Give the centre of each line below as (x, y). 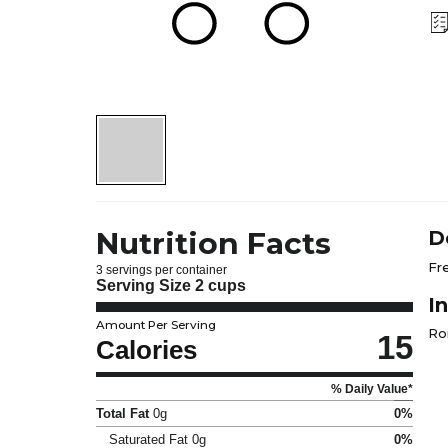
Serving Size (145, 286)
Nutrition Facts (213, 244)
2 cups (220, 286)
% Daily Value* (372, 388)
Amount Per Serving (156, 324)
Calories (146, 350)
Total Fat (122, 413)
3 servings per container (161, 269)
